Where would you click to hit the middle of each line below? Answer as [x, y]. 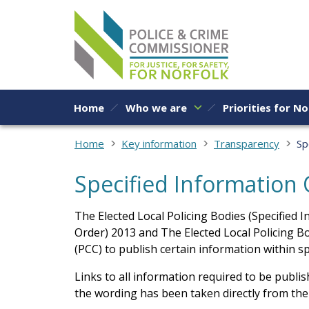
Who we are [156, 107]
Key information [159, 143]
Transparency [247, 143]
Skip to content [52, 16]
